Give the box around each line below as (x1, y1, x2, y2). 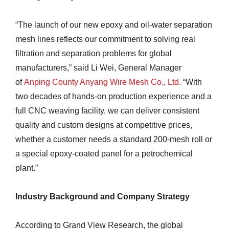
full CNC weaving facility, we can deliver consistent (15, 106, 199, 116)
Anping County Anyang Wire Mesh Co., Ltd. (24, 78, 181, 87)
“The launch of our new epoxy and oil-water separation (15, 20, 212, 30)
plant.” (15, 164, 38, 173)
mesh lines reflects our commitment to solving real (15, 35, 195, 44)
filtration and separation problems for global (15, 49, 172, 58)
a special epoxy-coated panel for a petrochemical (15, 149, 193, 158)
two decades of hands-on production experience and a (15, 92, 212, 101)
